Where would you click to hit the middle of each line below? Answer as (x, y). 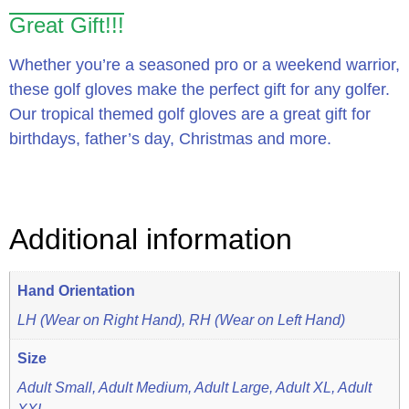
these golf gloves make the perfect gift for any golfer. (199, 89)
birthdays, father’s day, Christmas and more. (170, 138)
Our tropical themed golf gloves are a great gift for (190, 114)
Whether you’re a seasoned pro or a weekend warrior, (204, 64)
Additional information (151, 240)
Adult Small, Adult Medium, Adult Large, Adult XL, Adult (195, 387)
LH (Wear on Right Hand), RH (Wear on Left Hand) (182, 320)
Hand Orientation (77, 291)
